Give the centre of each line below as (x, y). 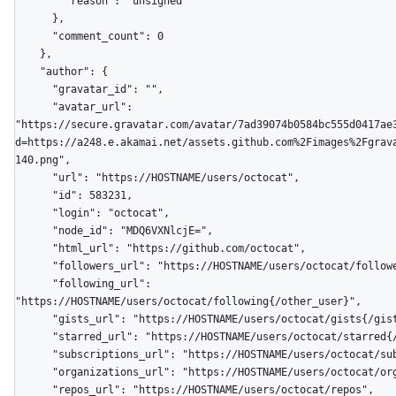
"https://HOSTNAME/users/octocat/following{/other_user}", (188, 301)
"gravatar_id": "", (34, 89)
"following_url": (34, 283)
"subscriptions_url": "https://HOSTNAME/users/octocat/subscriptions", (34, 354)
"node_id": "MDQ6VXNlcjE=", (34, 230)
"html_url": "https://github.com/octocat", (34, 248)
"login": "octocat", (34, 213)
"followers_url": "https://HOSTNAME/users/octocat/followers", (34, 266)
